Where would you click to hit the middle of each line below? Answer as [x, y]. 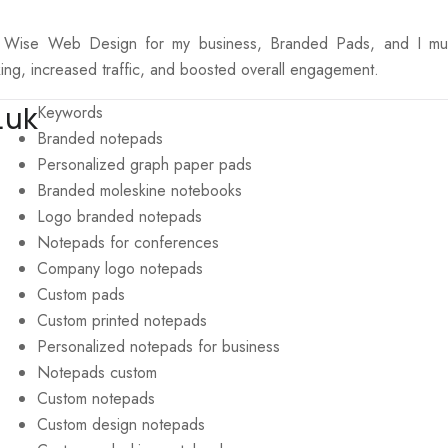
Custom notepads [96, 398]
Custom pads [81, 294]
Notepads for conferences [128, 242]
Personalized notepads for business [158, 346]
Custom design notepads [121, 424]
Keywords [70, 112]
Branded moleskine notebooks [139, 190]
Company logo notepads [120, 268]
